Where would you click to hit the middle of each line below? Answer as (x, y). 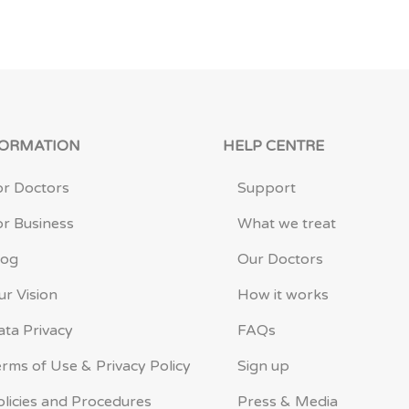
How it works (283, 295)
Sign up (263, 367)
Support (267, 189)
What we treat (287, 224)
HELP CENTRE (273, 147)
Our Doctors (280, 260)
